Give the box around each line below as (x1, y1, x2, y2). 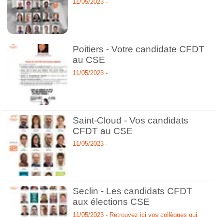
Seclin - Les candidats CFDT (73, 186, 193, 197)
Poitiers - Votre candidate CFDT (73, 44, 205, 55)
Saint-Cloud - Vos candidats (73, 115, 189, 125)
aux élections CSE (73, 197, 150, 207)
